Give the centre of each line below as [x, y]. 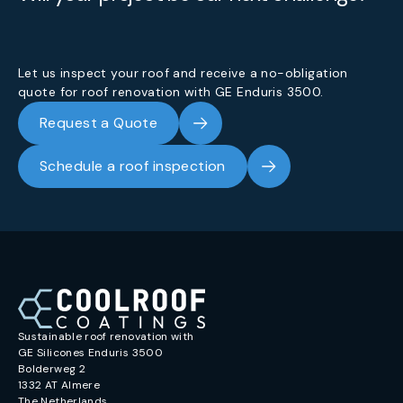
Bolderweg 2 [52, 368]
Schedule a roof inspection [133, 166]
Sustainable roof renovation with [106, 336]
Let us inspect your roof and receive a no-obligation [183, 73]
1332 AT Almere [59, 385]
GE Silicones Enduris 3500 [90, 352]
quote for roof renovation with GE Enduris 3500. [171, 92]
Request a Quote [99, 123]
